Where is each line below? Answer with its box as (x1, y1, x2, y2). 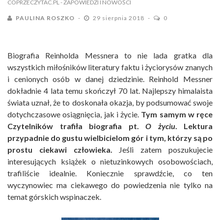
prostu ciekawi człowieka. (7, 144, 112, 154)
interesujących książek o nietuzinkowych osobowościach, (7, 156, 213, 166)
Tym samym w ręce (141, 109, 213, 119)
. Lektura (175, 121, 213, 131)
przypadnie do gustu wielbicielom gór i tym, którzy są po (7, 133, 213, 142)
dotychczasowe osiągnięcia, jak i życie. (7, 109, 141, 119)
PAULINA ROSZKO (16, 14, 75, 22)
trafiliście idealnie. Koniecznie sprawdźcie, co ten (7, 168, 213, 178)
